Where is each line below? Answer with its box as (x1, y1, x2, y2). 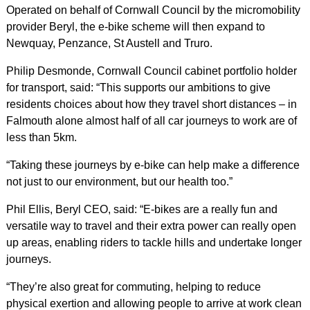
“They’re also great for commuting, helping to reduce (6, 280, 261, 293)
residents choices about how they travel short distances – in (6, 98, 297, 110)
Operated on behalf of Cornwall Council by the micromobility (6, 3, 300, 16)
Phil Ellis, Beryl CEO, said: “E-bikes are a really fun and (6, 203, 277, 215)
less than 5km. (6, 131, 77, 143)
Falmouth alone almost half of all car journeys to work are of (6, 114, 297, 127)
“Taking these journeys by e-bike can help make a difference (6, 158, 300, 171)
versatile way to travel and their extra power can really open (6, 219, 296, 232)
